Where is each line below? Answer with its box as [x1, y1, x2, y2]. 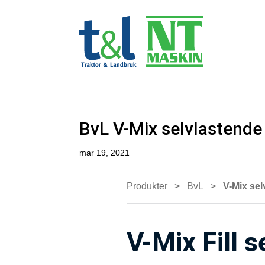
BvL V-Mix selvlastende [79, 118, 263, 140]
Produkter [126, 181, 167, 192]
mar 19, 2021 [79, 148, 130, 158]
